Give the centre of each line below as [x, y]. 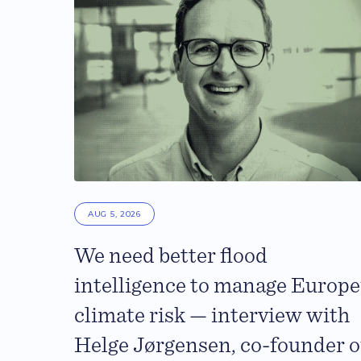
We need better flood [171, 257]
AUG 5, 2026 [114, 214]
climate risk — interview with [212, 316]
